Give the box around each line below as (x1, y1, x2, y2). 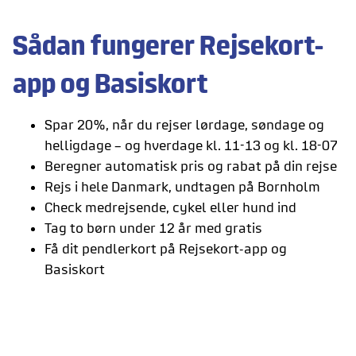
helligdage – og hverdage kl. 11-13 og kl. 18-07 (44, 137, 338, 153)
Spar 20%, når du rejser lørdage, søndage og (44, 117, 324, 133)
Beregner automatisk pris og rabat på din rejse (44, 158, 337, 174)
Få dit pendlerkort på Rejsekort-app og (44, 241, 287, 257)
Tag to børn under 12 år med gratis (44, 220, 262, 236)
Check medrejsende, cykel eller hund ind (44, 199, 300, 215)
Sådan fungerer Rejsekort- (13, 30, 323, 60)
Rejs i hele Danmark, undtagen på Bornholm (44, 179, 320, 195)
